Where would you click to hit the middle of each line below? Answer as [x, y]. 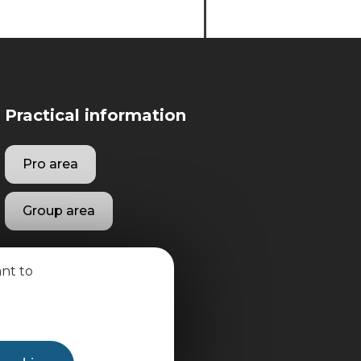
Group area [59, 210]
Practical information [96, 115]
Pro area [51, 164]
